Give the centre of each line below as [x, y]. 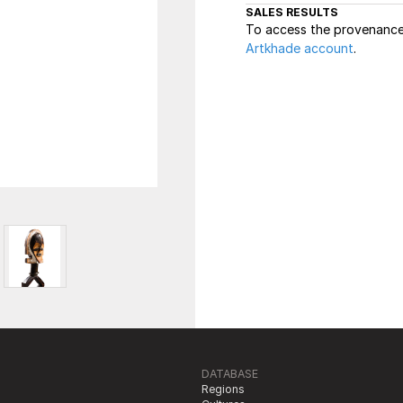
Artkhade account [300, 48]
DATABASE [230, 374]
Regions [223, 389]
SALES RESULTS [292, 12]
